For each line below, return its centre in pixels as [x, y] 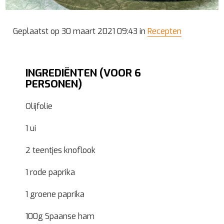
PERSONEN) [54, 84]
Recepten [165, 31]
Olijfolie [39, 106]
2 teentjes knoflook [61, 150]
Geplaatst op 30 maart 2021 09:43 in [80, 31]
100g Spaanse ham [60, 216]
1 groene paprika [55, 194]
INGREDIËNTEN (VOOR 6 [83, 73]
